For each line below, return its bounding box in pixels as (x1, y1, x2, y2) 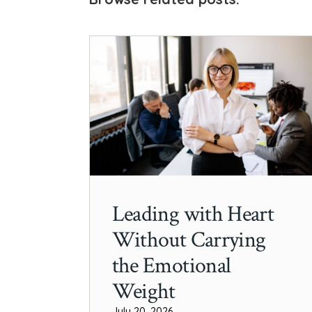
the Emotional (111, 251, 231, 280)
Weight (111, 276, 175, 306)
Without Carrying (111, 225, 266, 254)
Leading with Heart (111, 199, 274, 228)
